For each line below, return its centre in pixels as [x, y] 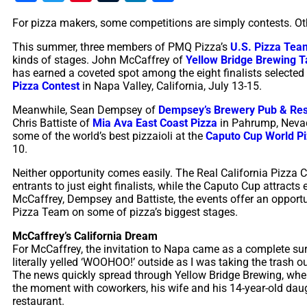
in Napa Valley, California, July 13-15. [171, 86]
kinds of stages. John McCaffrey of [99, 60]
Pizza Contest [46, 86]
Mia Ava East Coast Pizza [155, 123]
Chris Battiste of [52, 123]
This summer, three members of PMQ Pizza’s [121, 47]
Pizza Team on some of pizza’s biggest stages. [125, 212]
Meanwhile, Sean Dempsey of [85, 110]
